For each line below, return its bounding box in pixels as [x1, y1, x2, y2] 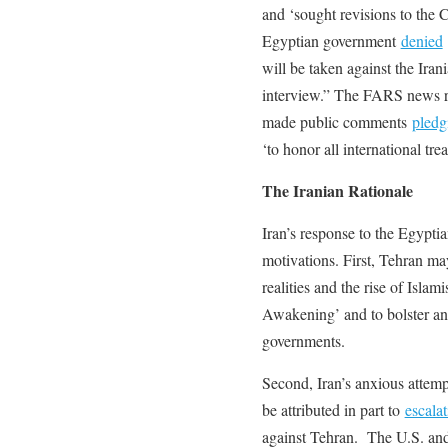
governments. [261, 329, 345, 351]
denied [400, 29, 443, 51]
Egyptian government [261, 29, 401, 51]
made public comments [261, 110, 412, 132]
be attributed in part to [261, 398, 405, 420]
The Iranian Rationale [261, 178, 413, 202]
